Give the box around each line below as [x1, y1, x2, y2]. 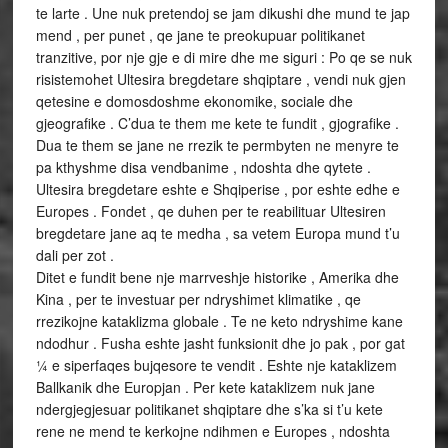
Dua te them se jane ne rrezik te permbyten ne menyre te [35, 135, 399, 155]
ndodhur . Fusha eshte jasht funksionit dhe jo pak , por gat [35, 333, 405, 353]
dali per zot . [35, 245, 114, 265]
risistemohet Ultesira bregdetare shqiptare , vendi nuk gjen [35, 69, 406, 89]
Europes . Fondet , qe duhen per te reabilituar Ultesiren [35, 201, 386, 221]
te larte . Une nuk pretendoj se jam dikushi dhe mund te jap [35, 3, 410, 23]
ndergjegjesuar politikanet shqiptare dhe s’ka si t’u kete [35, 399, 383, 419]
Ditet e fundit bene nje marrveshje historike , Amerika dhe [35, 267, 399, 287]
